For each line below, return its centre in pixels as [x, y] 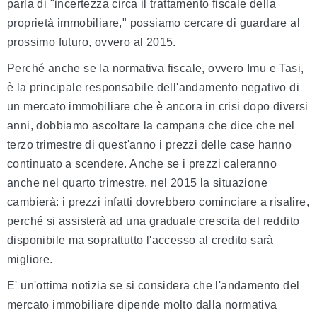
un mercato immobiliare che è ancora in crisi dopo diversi [158, 107]
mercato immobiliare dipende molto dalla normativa [142, 305]
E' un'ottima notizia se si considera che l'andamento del [154, 286]
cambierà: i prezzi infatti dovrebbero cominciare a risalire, [158, 202]
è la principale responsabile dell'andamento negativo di [153, 88]
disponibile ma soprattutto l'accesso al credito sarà [140, 241]
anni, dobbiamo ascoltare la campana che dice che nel [151, 126]
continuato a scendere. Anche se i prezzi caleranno [142, 164]
